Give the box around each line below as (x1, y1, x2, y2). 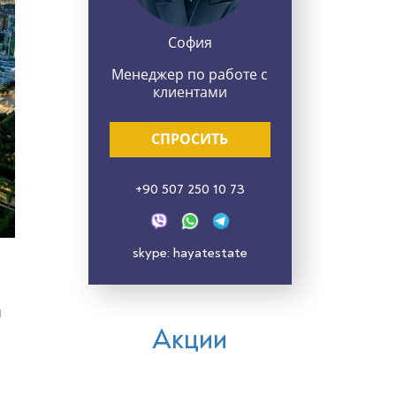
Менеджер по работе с (111, 65, 269, 85)
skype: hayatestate (132, 244, 247, 263)
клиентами (152, 82, 227, 103)
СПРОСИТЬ (151, 129, 229, 149)
